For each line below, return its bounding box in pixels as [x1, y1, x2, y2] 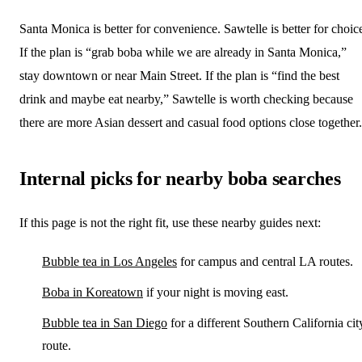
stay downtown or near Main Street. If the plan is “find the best [19, 68, 339, 82]
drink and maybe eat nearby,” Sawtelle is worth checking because [19, 91, 353, 106]
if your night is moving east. [143, 284, 288, 299]
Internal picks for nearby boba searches [19, 167, 341, 189]
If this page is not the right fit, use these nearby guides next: [19, 215, 321, 229]
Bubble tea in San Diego [42, 315, 167, 330]
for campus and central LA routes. [177, 254, 353, 268]
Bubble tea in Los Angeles [42, 254, 177, 268]
